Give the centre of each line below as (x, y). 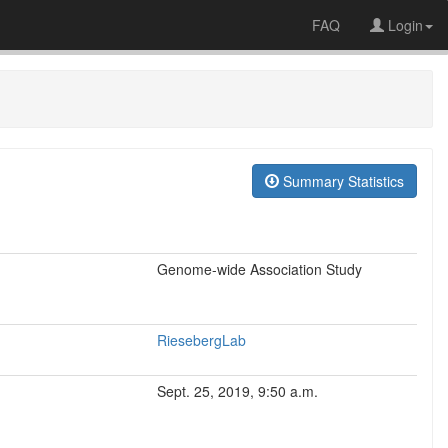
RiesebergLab (201, 340)
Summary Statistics (341, 181)
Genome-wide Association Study (259, 269)
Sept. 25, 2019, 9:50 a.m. (237, 391)
